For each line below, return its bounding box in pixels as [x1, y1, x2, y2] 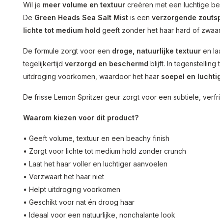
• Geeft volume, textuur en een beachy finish [23, 134, 169, 142]
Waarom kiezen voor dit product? [23, 113, 138, 122]
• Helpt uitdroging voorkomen [23, 185, 120, 193]
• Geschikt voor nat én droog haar [23, 198, 135, 206]
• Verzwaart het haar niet [23, 172, 104, 181]
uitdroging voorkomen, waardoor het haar [23, 72, 161, 81]
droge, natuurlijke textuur [112, 47, 201, 55]
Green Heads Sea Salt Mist [34, 13, 128, 22]
